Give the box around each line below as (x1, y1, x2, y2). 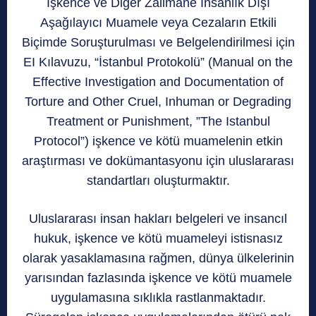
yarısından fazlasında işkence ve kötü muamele (24, 270, 292, 285)
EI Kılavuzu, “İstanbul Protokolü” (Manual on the (23, 54, 293, 69)
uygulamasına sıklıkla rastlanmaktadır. (50, 290, 266, 305)
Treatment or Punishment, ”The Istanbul (46, 114, 270, 128)
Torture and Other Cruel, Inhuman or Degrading (25, 94, 291, 109)
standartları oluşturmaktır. (86, 173, 230, 188)
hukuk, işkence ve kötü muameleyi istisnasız (33, 231, 283, 245)
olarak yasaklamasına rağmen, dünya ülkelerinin (22, 250, 294, 265)
